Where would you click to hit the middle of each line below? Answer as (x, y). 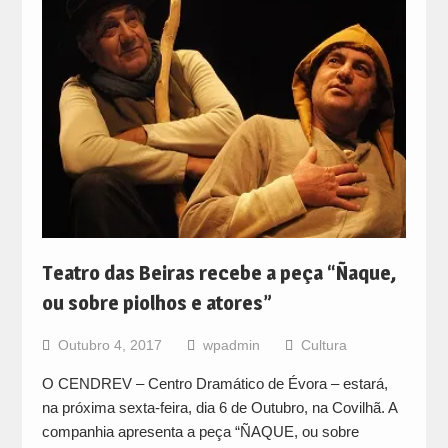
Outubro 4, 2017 (109, 345)
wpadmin (231, 345)
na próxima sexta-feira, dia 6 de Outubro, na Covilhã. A (219, 408)
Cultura (323, 345)
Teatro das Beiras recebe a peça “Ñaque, (218, 273)
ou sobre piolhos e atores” (156, 303)
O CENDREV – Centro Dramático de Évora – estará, (214, 384)
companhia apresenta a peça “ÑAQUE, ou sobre (200, 432)
